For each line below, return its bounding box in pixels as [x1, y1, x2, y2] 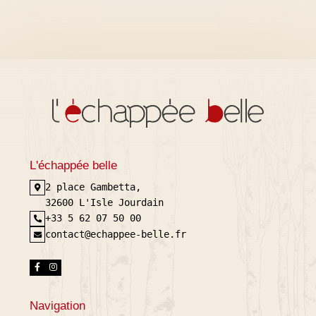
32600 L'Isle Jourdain [45, 197, 164, 209]
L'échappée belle [30, 158, 117, 172]
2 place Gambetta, [45, 181, 142, 193]
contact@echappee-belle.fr [45, 228, 187, 240]
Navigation [30, 299, 85, 312]
